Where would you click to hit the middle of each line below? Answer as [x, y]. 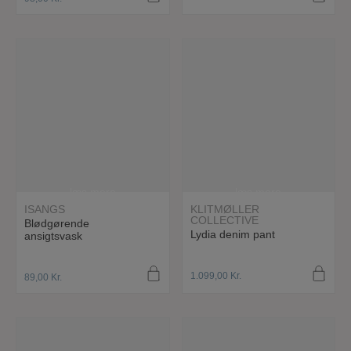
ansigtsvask [53, 235]
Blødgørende [57, 223]
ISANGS [45, 209]
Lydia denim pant [232, 234]
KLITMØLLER [224, 209]
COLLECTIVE [224, 220]
